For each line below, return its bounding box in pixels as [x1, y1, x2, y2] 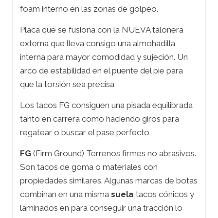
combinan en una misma [20, 189, 111, 199]
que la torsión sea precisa [20, 79, 114, 89]
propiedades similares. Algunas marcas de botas [20, 175, 198, 185]
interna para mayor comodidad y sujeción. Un [20, 52, 188, 62]
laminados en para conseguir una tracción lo [20, 202, 182, 213]
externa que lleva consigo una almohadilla [20, 38, 175, 48]
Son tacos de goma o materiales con [20, 162, 158, 172]
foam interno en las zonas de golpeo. [20, 3, 158, 14]
